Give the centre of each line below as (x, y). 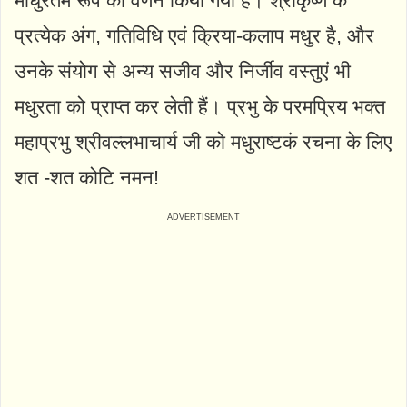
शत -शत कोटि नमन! (87, 177)
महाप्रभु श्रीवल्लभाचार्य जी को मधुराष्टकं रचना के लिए (203, 142)
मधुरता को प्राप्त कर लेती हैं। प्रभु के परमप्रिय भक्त (200, 106)
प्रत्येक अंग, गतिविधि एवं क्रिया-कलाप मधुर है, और (194, 35)
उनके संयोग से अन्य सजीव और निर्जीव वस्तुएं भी (183, 71)
